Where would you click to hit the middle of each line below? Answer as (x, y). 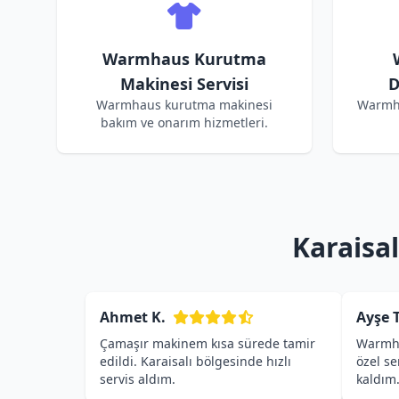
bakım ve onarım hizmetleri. (184, 122)
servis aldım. (138, 379)
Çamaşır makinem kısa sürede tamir (208, 343)
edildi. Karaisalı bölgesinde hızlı (195, 361)
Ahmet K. (133, 317)
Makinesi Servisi (184, 84)
